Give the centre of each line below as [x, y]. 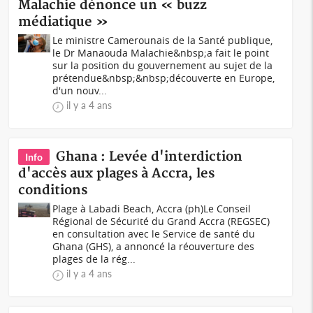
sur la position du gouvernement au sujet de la [163, 65]
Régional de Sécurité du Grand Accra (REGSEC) [161, 221]
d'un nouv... [80, 90]
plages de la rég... [94, 259]
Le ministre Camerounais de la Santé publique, [163, 40]
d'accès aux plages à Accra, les [117, 174]
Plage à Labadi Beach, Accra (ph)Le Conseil [152, 209]
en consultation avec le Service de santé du [154, 234]
